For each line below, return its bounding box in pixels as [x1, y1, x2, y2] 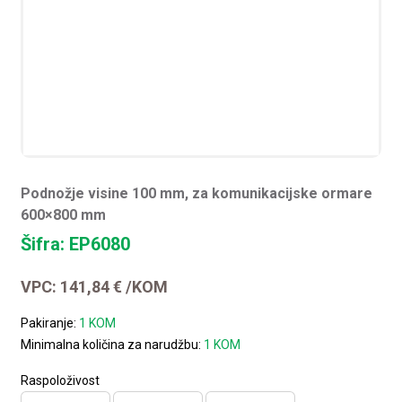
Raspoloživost [21, 372, 100, 388]
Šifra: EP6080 [21, 232, 131, 255]
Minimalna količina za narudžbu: [21, 336, 205, 352]
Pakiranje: [21, 315, 80, 330]
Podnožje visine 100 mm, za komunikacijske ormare [21, 184, 373, 202]
